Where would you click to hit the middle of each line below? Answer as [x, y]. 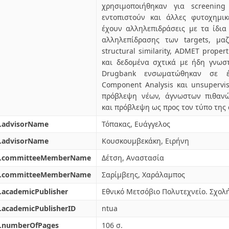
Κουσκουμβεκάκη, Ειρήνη [145, 141]
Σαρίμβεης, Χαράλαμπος [143, 175]
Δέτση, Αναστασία [133, 158]
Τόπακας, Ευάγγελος [136, 124]
